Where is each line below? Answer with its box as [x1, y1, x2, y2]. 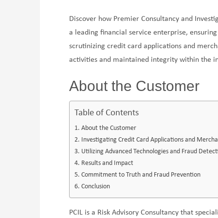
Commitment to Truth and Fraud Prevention [81, 171, 201, 179]
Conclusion [81, 183, 110, 191]
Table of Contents [74, 109, 139, 118]
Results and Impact [81, 160, 134, 167]
